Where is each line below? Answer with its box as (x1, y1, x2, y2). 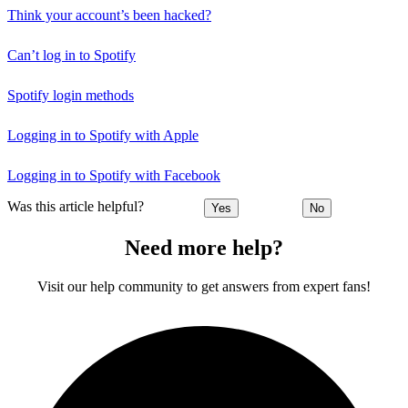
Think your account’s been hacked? (7, 6, 211, 23)
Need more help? (125, 236, 283, 260)
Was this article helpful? (7, 199, 144, 215)
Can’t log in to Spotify (7, 46, 136, 63)
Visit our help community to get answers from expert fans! (37, 279, 371, 295)
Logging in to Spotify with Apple (7, 127, 199, 143)
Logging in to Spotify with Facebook (7, 167, 220, 183)
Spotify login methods (7, 87, 134, 103)
